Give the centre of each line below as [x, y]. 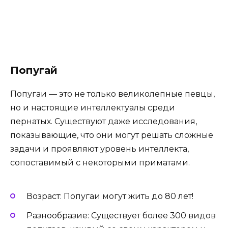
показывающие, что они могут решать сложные [112, 135]
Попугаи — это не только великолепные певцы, [112, 94]
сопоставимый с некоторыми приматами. [100, 163]
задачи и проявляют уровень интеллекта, [99, 149]
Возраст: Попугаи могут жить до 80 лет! [110, 196]
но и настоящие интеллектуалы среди [93, 108]
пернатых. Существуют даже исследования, [104, 122]
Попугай [34, 70]
